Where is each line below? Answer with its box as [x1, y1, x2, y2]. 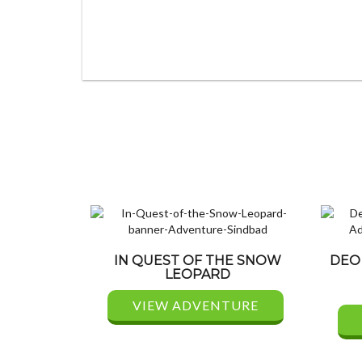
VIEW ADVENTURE [132, 297, 259, 314]
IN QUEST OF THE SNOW [114, 253, 281, 269]
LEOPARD [165, 267, 230, 283]
